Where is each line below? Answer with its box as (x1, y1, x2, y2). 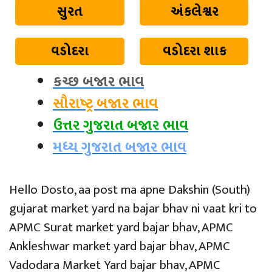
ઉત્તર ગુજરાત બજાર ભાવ (53, 113, 188, 138)
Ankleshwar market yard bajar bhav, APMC (9, 235, 230, 257)
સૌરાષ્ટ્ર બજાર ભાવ (53, 91, 158, 116)
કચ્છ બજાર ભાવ (53, 69, 144, 94)
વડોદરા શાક (162, 39, 226, 63)
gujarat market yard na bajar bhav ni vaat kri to (9, 197, 257, 219)
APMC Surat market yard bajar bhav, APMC (9, 216, 233, 238)
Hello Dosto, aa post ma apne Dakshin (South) (9, 178, 250, 200)
